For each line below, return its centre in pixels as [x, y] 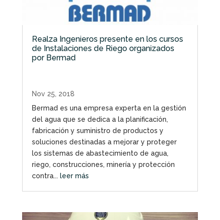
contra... [46, 176]
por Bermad [54, 58]
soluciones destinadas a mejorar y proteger [104, 142]
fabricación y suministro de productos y [97, 131]
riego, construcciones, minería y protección [103, 165]
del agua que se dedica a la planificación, [100, 120]
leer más [74, 176]
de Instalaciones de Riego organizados [103, 49]
